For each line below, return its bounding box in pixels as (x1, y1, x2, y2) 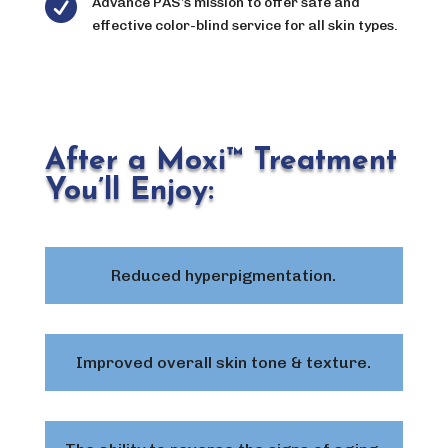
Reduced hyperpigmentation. (111, 265, 337, 285)
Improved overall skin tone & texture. (76, 352, 372, 372)
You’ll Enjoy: (44, 175, 214, 207)
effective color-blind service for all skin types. (91, 16, 398, 34)
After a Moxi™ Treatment (44, 145, 397, 177)
